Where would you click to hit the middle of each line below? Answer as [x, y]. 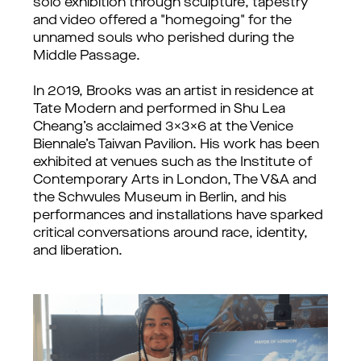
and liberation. [78, 251]
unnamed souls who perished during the [164, 39]
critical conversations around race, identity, [170, 234]
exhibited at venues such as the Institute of [173, 163]
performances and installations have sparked [178, 216]
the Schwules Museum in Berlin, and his [160, 198]
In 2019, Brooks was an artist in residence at [174, 92]
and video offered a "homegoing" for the [162, 21]
